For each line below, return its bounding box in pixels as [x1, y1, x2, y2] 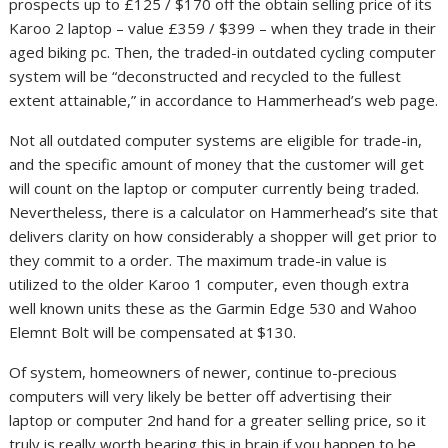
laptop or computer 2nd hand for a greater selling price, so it [9, 410, 427, 431]
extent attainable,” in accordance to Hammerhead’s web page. [9, 90, 439, 111]
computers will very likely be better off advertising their [9, 386, 393, 407]
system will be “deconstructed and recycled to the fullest [9, 66, 402, 87]
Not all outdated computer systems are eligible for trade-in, [9, 130, 423, 151]
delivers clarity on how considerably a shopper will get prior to [9, 226, 438, 247]
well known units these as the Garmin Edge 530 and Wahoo [9, 298, 418, 319]
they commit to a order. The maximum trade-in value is [9, 250, 388, 271]
